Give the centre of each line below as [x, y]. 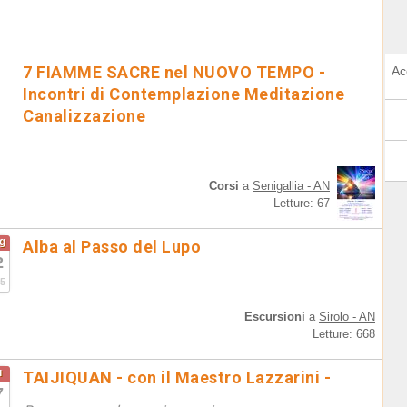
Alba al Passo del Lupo [112, 247]
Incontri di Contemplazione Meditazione [184, 94]
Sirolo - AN [347, 317]
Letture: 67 [302, 203]
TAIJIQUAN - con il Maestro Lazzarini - [177, 377]
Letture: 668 [344, 334]
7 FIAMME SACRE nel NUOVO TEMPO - [174, 72]
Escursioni [275, 317]
